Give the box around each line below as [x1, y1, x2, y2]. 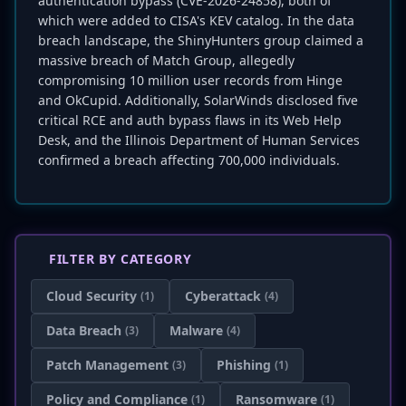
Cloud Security [46, 287, 137, 304]
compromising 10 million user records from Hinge [38, 72, 343, 89]
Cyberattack [185, 287, 261, 304]
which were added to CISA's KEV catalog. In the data [38, 12, 354, 29]
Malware [169, 322, 223, 339]
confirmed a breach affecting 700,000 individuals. [38, 151, 340, 169]
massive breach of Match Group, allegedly [38, 52, 295, 69]
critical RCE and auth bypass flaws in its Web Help [38, 111, 342, 129]
